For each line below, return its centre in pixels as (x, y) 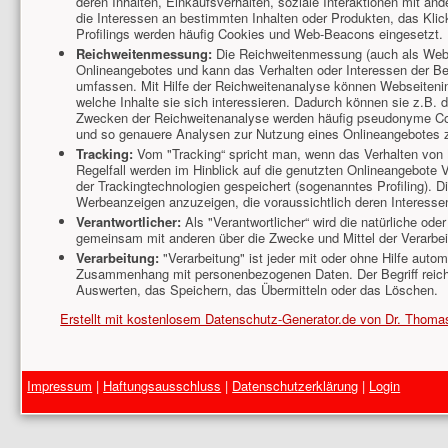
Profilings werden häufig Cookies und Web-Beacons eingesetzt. (259, 34)
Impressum (60, 385)
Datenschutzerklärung (295, 385)
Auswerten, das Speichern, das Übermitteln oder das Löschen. (256, 290)
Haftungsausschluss (162, 385)
